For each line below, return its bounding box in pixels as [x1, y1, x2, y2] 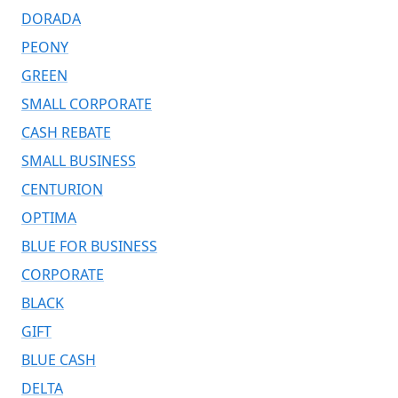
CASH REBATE [21, 123, 111, 142]
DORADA [21, 9, 81, 28]
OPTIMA [21, 208, 76, 227]
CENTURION [21, 179, 103, 199]
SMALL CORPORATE [21, 94, 152, 114]
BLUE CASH [21, 350, 96, 370]
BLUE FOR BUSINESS [21, 236, 157, 256]
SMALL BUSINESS [21, 151, 136, 171]
